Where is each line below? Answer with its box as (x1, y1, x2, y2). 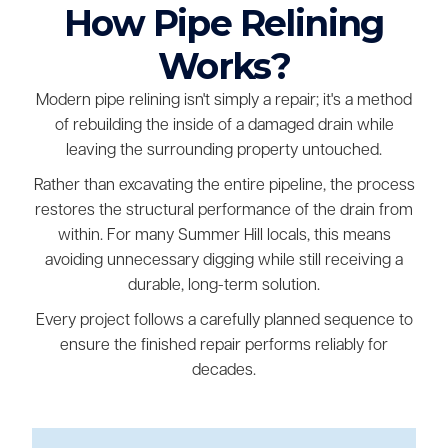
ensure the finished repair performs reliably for (60, 337, 388, 354)
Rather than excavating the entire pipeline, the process (33, 177, 415, 194)
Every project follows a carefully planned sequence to (35, 312, 413, 329)
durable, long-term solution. (128, 277, 320, 294)
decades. (192, 362, 256, 379)
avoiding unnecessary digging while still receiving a (45, 252, 403, 269)
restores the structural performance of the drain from (35, 202, 413, 219)
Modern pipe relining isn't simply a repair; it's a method (36, 92, 412, 109)
